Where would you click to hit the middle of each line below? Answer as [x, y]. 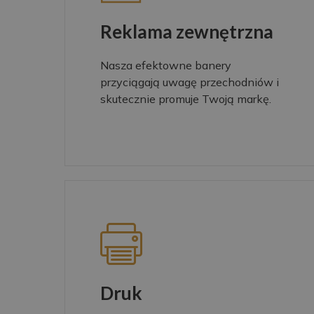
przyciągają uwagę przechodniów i [190, 82]
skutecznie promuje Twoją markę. [186, 99]
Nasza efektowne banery [166, 66]
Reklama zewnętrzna [187, 32]
